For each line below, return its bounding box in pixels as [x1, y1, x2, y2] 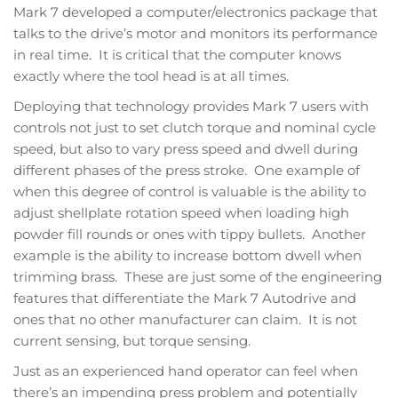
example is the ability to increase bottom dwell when [13, 246, 362, 264]
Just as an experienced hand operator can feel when [13, 362, 358, 379]
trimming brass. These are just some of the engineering [13, 267, 382, 285]
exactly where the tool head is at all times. [13, 67, 289, 84]
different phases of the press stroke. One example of [13, 161, 360, 179]
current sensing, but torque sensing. [13, 331, 251, 349]
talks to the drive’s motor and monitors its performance [13, 24, 378, 42]
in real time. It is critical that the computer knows [13, 45, 341, 63]
